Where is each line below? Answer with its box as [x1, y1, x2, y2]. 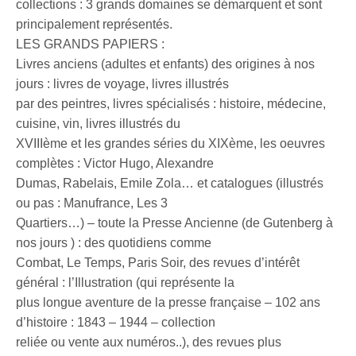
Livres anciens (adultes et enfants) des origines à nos [16, 57, 315, 72]
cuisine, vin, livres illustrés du [16, 117, 181, 131]
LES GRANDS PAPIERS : [16, 37, 165, 52]
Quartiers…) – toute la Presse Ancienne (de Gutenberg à [16, 216, 334, 230]
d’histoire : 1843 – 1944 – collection [16, 315, 216, 330]
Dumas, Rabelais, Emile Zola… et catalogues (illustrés [16, 176, 324, 191]
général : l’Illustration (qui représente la [16, 276, 235, 290]
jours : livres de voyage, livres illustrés [16, 77, 230, 91]
